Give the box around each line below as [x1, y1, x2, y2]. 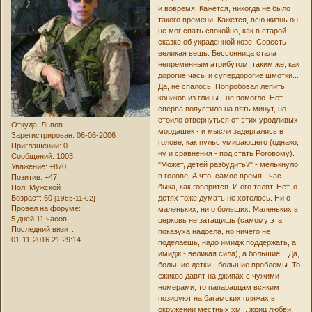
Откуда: [11, 120, 40, 129]
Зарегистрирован [11, 130, 73, 139]
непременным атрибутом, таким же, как [157, 60, 299, 69]
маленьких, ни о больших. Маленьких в [157, 205, 298, 214]
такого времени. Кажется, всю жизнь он [157, 15, 298, 24]
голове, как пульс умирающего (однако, [157, 138, 299, 147]
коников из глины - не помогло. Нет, [157, 93, 284, 102]
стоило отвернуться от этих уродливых [157, 116, 298, 125]
